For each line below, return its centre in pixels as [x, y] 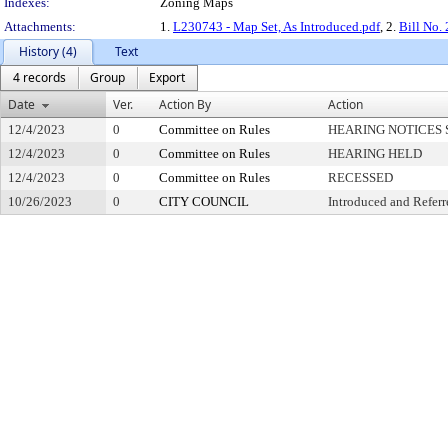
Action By [185, 104]
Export [167, 77]
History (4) [48, 51]
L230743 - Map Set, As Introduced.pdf [276, 26]
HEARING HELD [375, 153]
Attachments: [40, 26]
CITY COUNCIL [204, 201]
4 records [39, 77]
